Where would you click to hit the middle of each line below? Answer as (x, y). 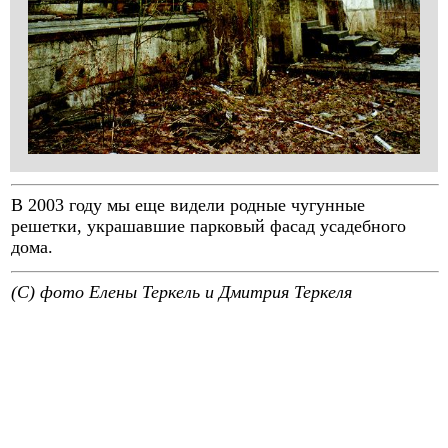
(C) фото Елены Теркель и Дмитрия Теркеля (181, 292)
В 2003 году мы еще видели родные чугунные (188, 205)
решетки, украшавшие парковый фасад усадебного (208, 226)
